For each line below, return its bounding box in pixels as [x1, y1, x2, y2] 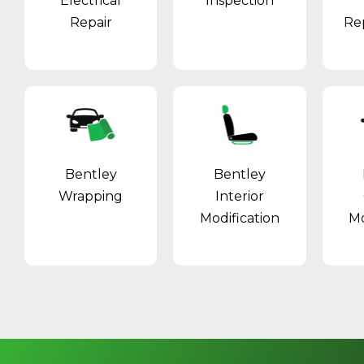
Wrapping [58, 188, 123, 204]
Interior [214, 188, 264, 204]
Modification [199, 210, 279, 226]
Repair [69, 14, 112, 30]
